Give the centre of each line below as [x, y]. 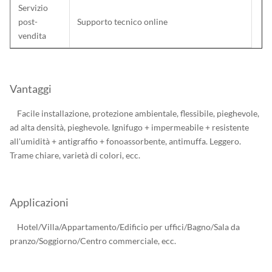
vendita [32, 36]
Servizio [33, 8]
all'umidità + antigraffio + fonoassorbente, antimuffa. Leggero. [125, 141]
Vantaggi [31, 89]
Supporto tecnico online [122, 22]
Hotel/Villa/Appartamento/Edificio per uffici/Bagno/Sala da [125, 227]
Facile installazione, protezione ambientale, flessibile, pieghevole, [134, 113]
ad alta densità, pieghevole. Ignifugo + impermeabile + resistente [129, 127]
